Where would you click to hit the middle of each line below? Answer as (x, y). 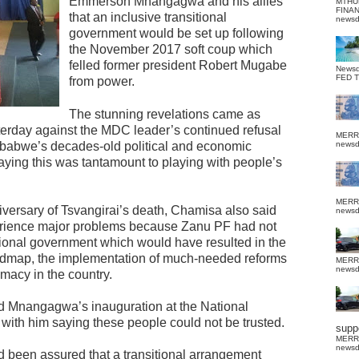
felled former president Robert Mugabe (178, 65)
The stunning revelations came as (165, 114)
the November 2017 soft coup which (171, 49)
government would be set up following (176, 33)
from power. (102, 81)
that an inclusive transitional (148, 17)
